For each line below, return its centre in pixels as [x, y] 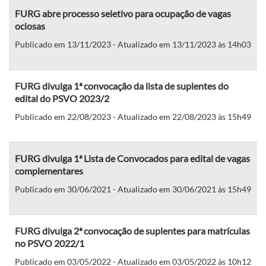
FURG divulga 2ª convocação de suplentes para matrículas [132, 230]
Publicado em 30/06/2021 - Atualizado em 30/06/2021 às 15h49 [133, 189]
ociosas [30, 26]
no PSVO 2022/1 [50, 243]
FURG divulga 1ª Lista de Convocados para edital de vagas [132, 158]
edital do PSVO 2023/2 [62, 98]
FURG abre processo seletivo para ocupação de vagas [123, 13]
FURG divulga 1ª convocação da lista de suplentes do [122, 85]
